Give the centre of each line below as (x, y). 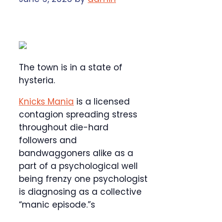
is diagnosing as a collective (80, 192)
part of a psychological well (78, 166)
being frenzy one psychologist (83, 179)
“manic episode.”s (57, 205)
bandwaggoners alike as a (76, 153)
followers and (48, 140)
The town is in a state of (71, 68)
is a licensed (102, 102)
